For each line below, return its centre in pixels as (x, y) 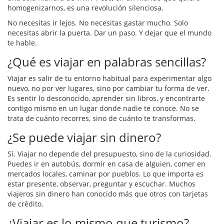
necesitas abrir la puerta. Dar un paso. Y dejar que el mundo (109, 33)
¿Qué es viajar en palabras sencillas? (107, 62)
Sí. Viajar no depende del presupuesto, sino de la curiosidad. (109, 154)
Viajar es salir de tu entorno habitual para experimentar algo (109, 78)
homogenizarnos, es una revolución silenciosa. (85, 8)
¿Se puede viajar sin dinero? (84, 137)
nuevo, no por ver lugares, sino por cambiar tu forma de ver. (108, 88)
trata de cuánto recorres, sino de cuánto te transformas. (101, 118)
